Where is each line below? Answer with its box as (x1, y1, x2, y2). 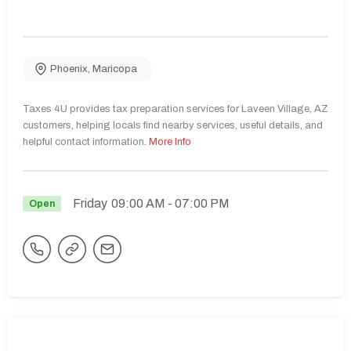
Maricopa (92, 63, 137, 75)
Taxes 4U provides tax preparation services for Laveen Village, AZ (23, 103, 328, 115)
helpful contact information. (23, 136, 149, 148)
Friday (72, 196, 107, 210)
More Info (149, 136, 191, 148)
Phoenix (50, 63, 88, 75)
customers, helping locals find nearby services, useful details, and (23, 120, 323, 132)
